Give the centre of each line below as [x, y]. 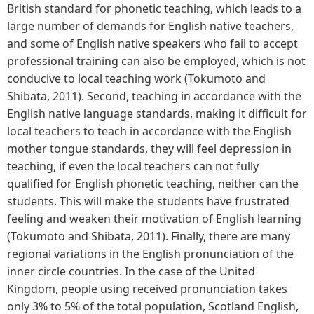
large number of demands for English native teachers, [150, 26]
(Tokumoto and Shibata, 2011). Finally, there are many [149, 236]
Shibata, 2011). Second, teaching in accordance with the [154, 96]
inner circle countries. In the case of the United [131, 271]
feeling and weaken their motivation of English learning [154, 218]
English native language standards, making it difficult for [157, 113]
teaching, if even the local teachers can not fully [133, 166]
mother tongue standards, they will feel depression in [149, 148]
